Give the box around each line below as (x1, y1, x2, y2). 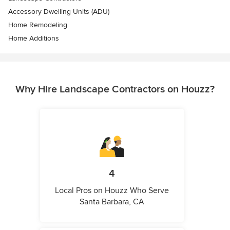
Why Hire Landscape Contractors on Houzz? (15, 83, 215, 96)
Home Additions (8, 34, 59, 43)
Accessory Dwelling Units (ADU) (8, 7, 109, 16)
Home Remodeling (8, 21, 67, 30)
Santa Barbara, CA (80, 197, 144, 207)
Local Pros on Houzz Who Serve (55, 185, 169, 196)
